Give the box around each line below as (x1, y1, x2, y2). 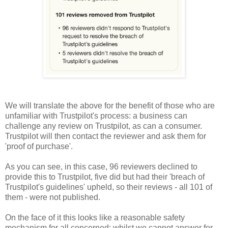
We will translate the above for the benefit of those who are (5, 101, 215, 110)
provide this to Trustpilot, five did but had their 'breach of (5, 173, 205, 182)
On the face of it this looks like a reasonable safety (5, 213, 185, 222)
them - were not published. (5, 193, 102, 202)
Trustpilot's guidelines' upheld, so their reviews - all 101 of (5, 183, 212, 192)
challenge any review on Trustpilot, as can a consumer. (5, 122, 202, 131)
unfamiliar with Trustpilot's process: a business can (5, 111, 187, 121)
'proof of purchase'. (5, 142, 75, 151)
